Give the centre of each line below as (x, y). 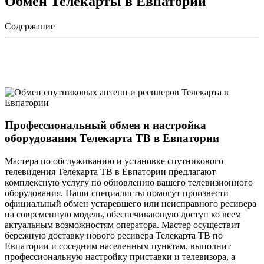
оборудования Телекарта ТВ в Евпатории (112, 138)
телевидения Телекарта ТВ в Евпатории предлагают (110, 172)
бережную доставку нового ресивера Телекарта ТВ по (114, 236)
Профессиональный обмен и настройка (105, 126)
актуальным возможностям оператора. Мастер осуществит (123, 225)
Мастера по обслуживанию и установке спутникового (114, 161)
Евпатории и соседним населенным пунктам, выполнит (118, 246)
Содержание (30, 26)
